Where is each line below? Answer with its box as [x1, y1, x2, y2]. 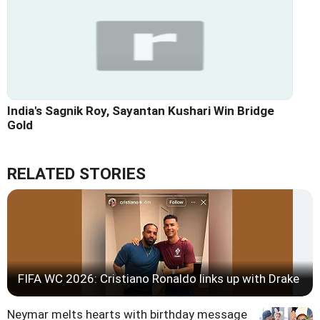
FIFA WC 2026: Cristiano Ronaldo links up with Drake [18, 271, 299, 286]
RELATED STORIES [7, 164, 146, 184]
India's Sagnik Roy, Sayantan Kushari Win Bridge [7, 103, 274, 118]
